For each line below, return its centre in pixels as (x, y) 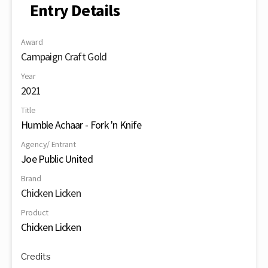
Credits (36, 256)
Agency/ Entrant (48, 144)
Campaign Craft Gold (64, 57)
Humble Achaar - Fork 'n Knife (81, 125)
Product (35, 212)
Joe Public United (57, 159)
